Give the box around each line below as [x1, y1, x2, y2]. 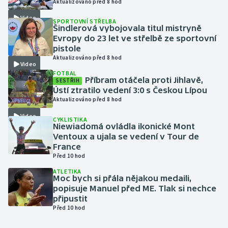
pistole [53, 44, 81, 53]
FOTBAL [53, 69, 77, 77]
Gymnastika [18, 18, 60, 28]
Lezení [18, 140, 41, 151]
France [53, 142, 81, 152]
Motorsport [18, 214, 60, 224]
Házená [18, 43, 45, 53]
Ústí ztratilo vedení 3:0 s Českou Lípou [53, 85, 208, 95]
